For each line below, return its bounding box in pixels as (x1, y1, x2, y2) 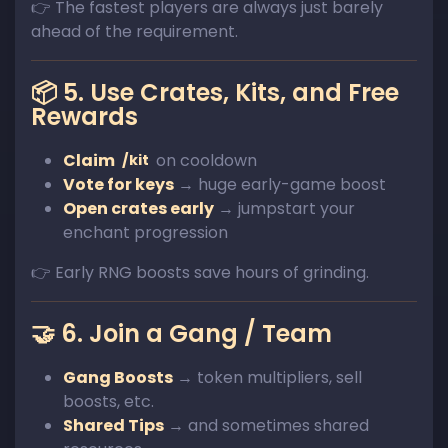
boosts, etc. (63, 389, 154, 413)
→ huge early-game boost (174, 172, 386, 196)
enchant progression (63, 220, 228, 244)
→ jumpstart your (214, 196, 355, 220)
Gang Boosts (63, 365, 173, 389)
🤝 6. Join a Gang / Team (31, 316, 332, 350)
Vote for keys (63, 172, 174, 196)
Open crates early (63, 196, 214, 220)
